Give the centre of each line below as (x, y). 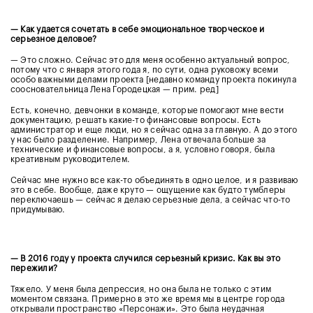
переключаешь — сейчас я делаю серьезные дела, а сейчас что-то (151, 199)
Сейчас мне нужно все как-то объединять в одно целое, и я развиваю (154, 180)
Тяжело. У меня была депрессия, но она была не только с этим (141, 289)
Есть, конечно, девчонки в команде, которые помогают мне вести (147, 110)
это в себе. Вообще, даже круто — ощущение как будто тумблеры (148, 190)
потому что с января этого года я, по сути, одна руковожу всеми (144, 70)
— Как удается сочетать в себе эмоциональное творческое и (138, 29)
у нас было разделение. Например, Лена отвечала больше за (138, 139)
